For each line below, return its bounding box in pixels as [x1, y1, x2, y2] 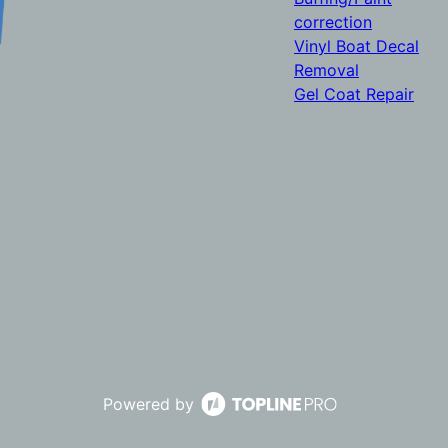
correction [293, 12, 372, 32]
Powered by [103, 394, 195, 415]
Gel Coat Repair [293, 84, 414, 104]
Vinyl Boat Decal [293, 36, 419, 56]
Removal [293, 60, 359, 80]
